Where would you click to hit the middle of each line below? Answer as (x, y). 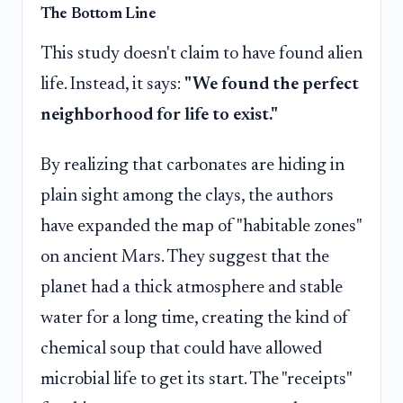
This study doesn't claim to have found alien (201, 54)
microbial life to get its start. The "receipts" (196, 379)
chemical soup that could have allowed (181, 349)
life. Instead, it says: (112, 85)
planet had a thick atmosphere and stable (192, 287)
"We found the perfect (272, 85)
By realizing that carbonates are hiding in (193, 165)
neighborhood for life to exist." (159, 116)
